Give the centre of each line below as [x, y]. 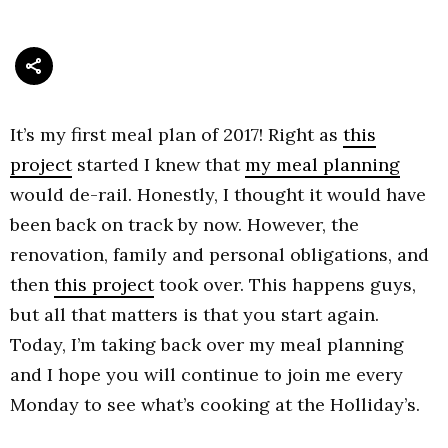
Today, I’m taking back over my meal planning [207, 344]
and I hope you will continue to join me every [206, 374]
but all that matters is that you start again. [194, 314]
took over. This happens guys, [285, 284]
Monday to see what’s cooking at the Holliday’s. [215, 404]
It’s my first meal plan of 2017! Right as [176, 134]
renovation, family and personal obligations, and [219, 254]
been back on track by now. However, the [184, 224]
